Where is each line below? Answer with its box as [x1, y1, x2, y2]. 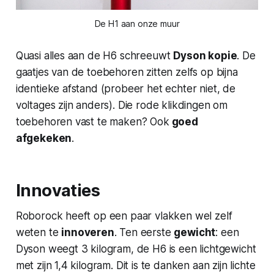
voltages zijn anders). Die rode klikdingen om [15, 98, 228, 111]
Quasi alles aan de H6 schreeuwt [15, 49, 174, 62]
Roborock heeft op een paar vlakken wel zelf [15, 209, 232, 222]
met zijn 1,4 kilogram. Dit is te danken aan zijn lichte [15, 259, 256, 272]
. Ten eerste [114, 226, 174, 239]
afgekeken [15, 131, 72, 144]
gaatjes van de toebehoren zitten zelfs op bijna [15, 65, 238, 78]
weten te [15, 226, 62, 239]
